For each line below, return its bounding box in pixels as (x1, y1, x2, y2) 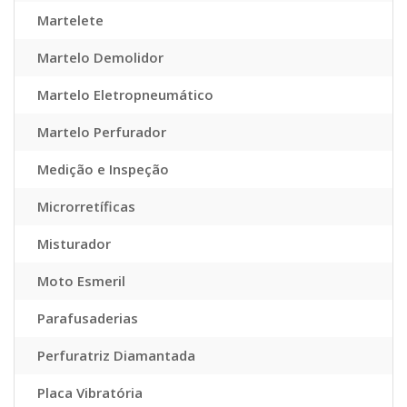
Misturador (37, 234, 111, 253)
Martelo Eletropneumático (37, 85, 213, 104)
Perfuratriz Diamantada (37, 346, 195, 365)
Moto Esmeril (37, 272, 125, 291)
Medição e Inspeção (37, 160, 169, 179)
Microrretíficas (37, 197, 135, 216)
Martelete (37, 11, 104, 30)
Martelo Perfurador (37, 123, 166, 142)
